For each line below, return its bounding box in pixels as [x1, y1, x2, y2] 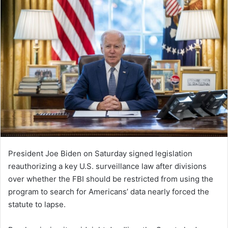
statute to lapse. [8, 199, 66, 209]
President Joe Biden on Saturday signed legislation [8, 148, 192, 158]
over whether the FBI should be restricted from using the [8, 174, 213, 184]
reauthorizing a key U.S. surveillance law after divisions [8, 161, 207, 171]
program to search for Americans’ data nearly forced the [8, 186, 209, 196]
